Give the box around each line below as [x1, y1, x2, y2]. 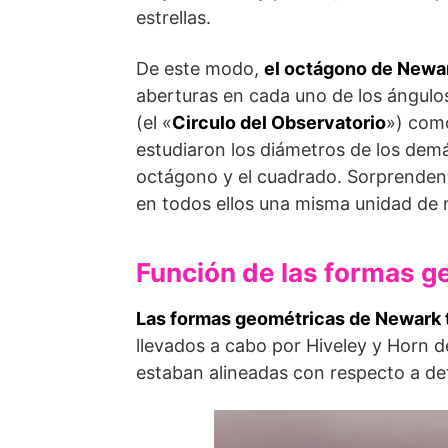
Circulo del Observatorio [172, 112, 386, 133]
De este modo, [136, 58, 264, 79]
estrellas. [136, 7, 211, 28]
